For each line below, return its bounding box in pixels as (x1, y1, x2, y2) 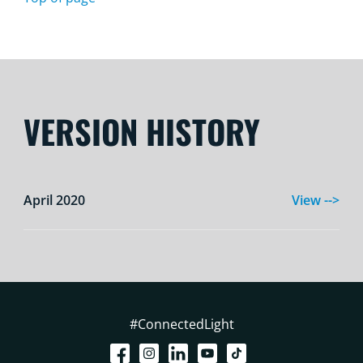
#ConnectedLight (129, 315, 234, 333)
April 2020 (23, 191, 85, 209)
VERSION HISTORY (23, 107, 260, 156)
